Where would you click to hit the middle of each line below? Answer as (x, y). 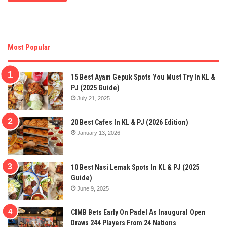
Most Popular (29, 47)
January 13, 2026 (99, 133)
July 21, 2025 (93, 98)
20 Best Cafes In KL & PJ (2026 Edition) (130, 122)
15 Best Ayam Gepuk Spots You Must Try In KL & (143, 77)
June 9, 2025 (93, 188)
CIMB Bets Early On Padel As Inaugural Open (138, 212)
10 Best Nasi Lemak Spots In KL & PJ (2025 (135, 167)
